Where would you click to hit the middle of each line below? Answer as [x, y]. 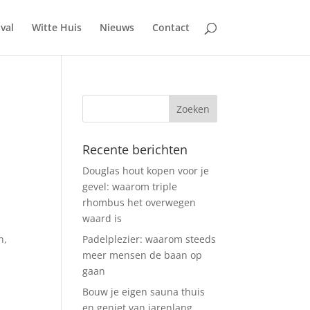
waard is [102, 218]
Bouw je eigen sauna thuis [144, 292]
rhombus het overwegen [139, 202]
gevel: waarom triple [130, 186]
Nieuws [117, 27]
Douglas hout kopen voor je [146, 171]
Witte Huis [56, 27]
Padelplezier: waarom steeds [149, 239]
